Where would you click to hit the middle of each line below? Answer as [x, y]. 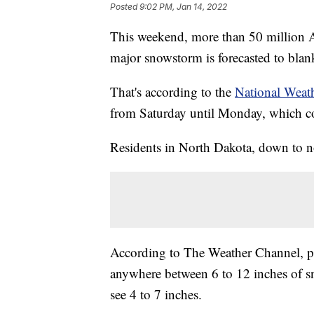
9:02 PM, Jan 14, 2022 [183, 7]
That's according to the [172, 92]
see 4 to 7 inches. [156, 294]
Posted [125, 7]
